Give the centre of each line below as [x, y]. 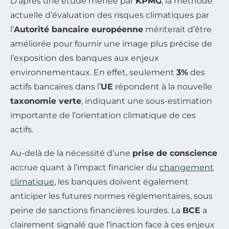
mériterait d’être [177, 29]
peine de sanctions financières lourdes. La [96, 210]
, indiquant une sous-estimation [147, 101]
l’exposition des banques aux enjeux [85, 58]
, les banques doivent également [121, 181]
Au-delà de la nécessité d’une [71, 153]
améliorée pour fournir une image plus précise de [111, 43]
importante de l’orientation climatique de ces [103, 115]
